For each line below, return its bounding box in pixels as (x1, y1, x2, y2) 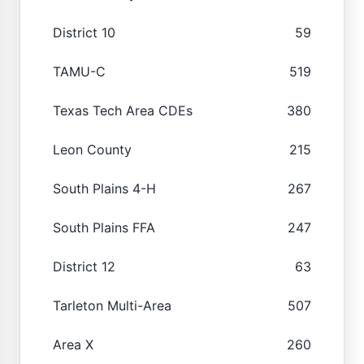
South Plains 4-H (53, 180, 156, 197)
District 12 (53, 258, 115, 275)
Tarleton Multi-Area (53, 297, 171, 314)
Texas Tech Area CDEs (53, 102, 193, 119)
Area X (53, 336, 93, 353)
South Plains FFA (53, 219, 155, 236)
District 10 (53, 24, 115, 41)
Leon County (53, 141, 132, 158)
